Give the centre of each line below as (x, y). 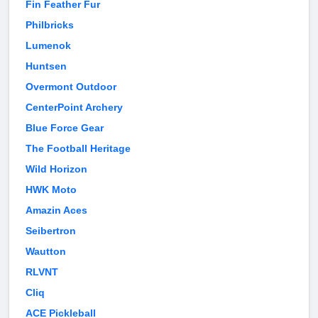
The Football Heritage (78, 149)
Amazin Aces (56, 210)
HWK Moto (51, 190)
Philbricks (50, 25)
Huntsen (46, 66)
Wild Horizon (56, 169)
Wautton (46, 252)
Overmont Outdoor (71, 87)
